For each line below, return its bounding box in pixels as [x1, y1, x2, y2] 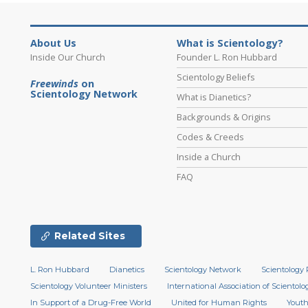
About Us [30, 36, 76, 50]
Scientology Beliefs [177, 71, 256, 84]
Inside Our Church [30, 51, 105, 64]
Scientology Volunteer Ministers [30, 281, 147, 291]
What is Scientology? [177, 36, 284, 50]
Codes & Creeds [177, 131, 245, 144]
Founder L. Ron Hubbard [177, 51, 278, 64]
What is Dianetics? [177, 91, 252, 104]
